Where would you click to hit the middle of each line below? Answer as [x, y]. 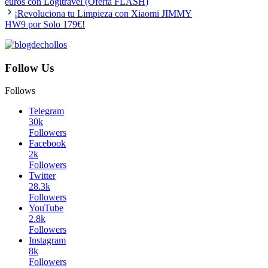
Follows [20, 91]
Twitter [42, 176]
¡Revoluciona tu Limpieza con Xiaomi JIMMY [103, 13]
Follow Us [29, 68]
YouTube [46, 208]
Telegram [46, 111]
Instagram [47, 240]
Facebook [47, 144]
